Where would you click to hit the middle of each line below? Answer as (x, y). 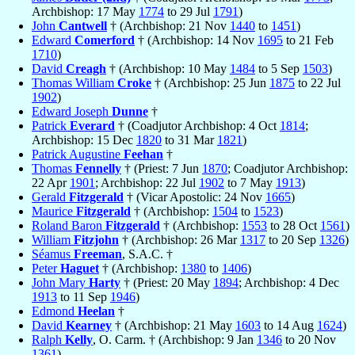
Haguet (80, 269)
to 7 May (250, 183)
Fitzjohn (96, 240)
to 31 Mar (189, 140)
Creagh (86, 69)
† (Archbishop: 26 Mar (179, 240)
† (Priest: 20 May (167, 283)
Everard (92, 126)
